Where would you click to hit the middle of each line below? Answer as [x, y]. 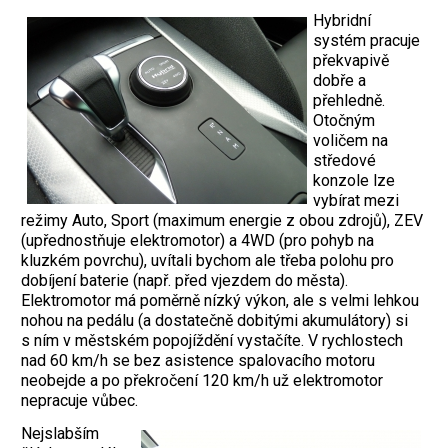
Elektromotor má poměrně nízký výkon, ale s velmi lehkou [220, 300]
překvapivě [351, 60]
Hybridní [342, 20]
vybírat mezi [356, 200]
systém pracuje [366, 40]
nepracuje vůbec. [79, 400]
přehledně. [349, 100]
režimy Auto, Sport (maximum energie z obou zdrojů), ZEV [222, 220]
